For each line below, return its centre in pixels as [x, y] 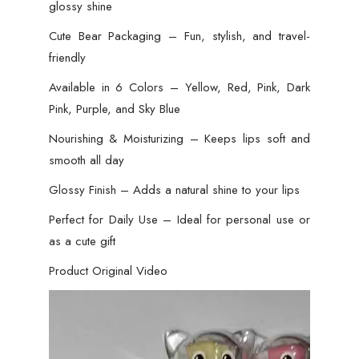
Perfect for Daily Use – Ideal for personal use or [179, 220]
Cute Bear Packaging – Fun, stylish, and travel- [179, 36]
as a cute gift [82, 242]
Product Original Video [108, 271]
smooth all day [86, 161]
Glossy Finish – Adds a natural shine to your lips [174, 190]
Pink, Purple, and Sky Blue [114, 109]
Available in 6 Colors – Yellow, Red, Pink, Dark [179, 88]
